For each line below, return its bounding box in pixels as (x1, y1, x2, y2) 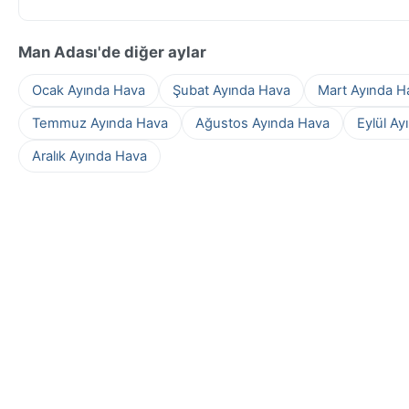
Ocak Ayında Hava (32, 81, 145, 99)
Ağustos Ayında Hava (195, 114, 330, 131)
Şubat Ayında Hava (173, 81, 290, 99)
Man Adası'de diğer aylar (18, 42, 206, 61)
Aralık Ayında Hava (32, 147, 147, 164)
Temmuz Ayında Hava (32, 114, 168, 131)
